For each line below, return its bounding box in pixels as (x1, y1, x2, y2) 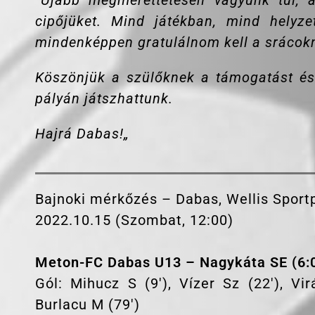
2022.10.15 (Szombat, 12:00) (35, 212, 233, 229)
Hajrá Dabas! (35, 125, 124, 143)
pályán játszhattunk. (35, 90, 173, 108)
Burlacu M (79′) (35, 296, 140, 314)
